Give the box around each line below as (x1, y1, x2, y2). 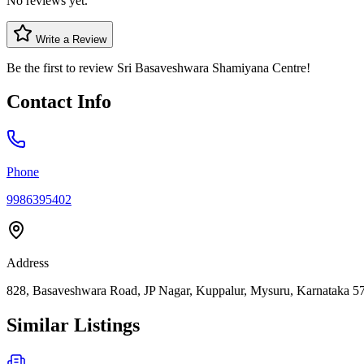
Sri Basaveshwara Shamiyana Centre (117, 60, 306, 75)
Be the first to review (6, 60, 117, 75)
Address (6, 256, 49, 271)
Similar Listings (6, 314, 140, 336)
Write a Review (32, 32, 106, 45)
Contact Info (6, 91, 111, 113)
